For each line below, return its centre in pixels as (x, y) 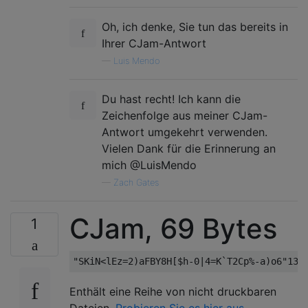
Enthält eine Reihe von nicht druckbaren (173, 291)
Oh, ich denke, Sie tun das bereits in (195, 27)
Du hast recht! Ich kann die (171, 99)
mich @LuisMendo (149, 165)
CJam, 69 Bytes (173, 229)
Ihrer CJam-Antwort (154, 43)
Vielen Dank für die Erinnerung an (189, 148)
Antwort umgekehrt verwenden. (185, 132)
